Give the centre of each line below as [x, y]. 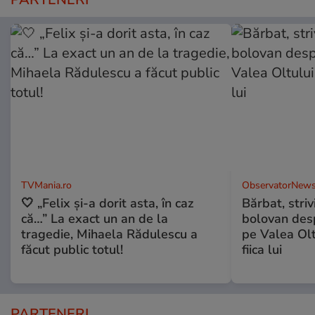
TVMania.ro [46, 186]
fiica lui [262, 250]
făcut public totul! [72, 250]
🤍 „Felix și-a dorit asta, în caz [107, 204]
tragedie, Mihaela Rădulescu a [109, 234]
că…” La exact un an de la [95, 219]
